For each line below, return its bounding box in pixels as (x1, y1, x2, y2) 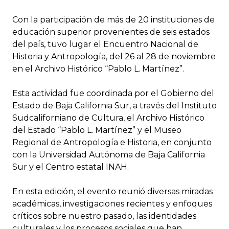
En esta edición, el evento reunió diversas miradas (12, 186, 213, 196)
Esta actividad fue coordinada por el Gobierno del (12, 88, 214, 98)
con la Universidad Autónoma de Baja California (12, 149, 205, 159)
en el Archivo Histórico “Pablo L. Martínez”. (12, 63, 186, 74)
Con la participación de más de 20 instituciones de (12, 14, 215, 25)
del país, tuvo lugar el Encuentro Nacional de (12, 39, 198, 49)
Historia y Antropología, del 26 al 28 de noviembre (12, 51, 216, 61)
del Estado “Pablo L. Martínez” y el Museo (12, 125, 181, 135)
